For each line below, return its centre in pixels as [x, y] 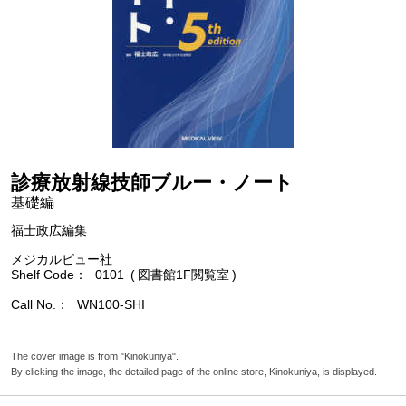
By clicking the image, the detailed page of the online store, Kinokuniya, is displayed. [194, 371]
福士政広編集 [49, 231]
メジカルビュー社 [62, 259]
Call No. [34, 304]
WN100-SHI [111, 304]
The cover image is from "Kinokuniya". [95, 356]
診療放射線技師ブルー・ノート [152, 183]
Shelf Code [43, 274]
